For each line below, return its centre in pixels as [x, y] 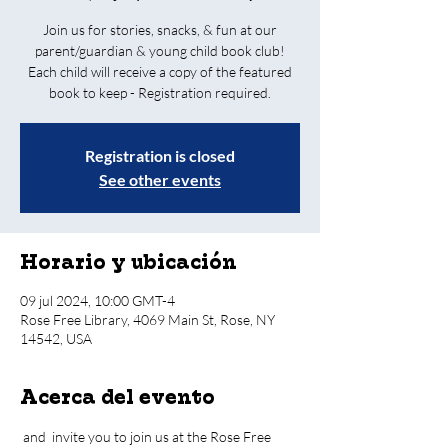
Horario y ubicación [128, 262]
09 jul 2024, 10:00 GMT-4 [97, 300]
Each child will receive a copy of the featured [160, 71]
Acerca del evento [117, 397]
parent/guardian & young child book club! [160, 50]
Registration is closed [160, 155]
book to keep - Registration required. [160, 92]
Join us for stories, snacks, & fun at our [160, 29]
